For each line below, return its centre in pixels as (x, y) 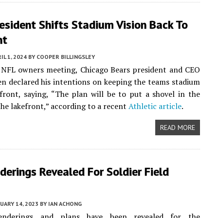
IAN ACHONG (65, 204)
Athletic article (155, 106)
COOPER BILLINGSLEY (66, 57)
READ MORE (177, 127)
